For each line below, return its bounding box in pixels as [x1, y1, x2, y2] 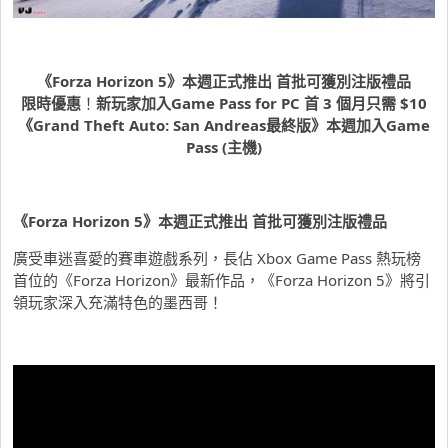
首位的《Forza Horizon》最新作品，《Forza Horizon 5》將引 [13, 270, 430, 291]
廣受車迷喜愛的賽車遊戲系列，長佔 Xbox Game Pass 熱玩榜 [13, 248, 421, 269]
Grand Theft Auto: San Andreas [33, 115, 266, 136]
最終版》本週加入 [266, 115, 386, 136]
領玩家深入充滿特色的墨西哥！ [13, 292, 223, 313]
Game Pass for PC [171, 93, 304, 114]
